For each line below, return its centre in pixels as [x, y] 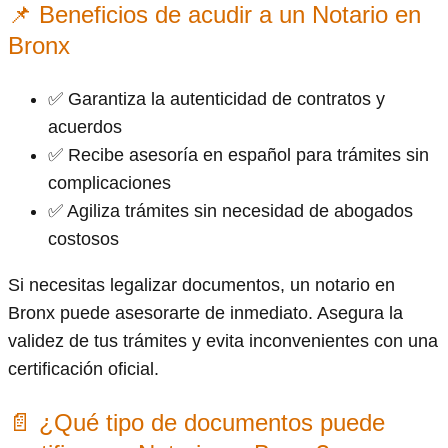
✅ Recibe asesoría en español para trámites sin [238, 154]
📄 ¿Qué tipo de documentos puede [196, 422]
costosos [83, 238]
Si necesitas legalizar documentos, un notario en [201, 284]
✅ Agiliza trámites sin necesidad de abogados [230, 210]
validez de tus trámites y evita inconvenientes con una [223, 340]
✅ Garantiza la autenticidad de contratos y [216, 98]
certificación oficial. [83, 368]
